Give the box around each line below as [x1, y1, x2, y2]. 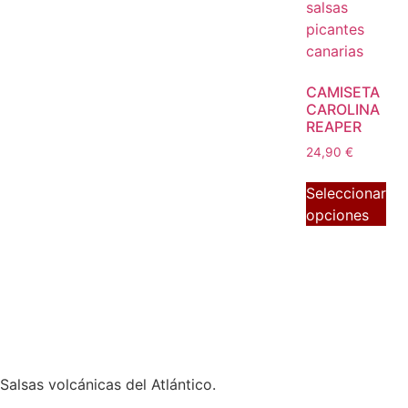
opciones [306, 206, 369, 225]
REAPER [306, 117, 362, 137]
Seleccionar [306, 184, 386, 203]
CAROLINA [306, 100, 380, 119]
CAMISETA [306, 83, 380, 102]
